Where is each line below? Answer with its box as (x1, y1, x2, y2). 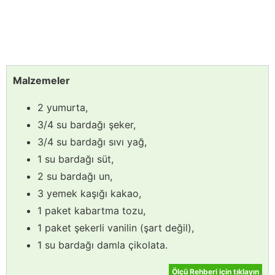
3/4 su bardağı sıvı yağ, (37, 136, 147, 149)
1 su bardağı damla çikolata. (37, 239, 168, 252)
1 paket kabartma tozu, (37, 204, 145, 217)
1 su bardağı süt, (37, 153, 114, 166)
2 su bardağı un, (37, 170, 112, 183)
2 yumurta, (37, 101, 88, 114)
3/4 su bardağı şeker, (37, 118, 136, 131)
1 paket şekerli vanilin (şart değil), (37, 222, 194, 234)
